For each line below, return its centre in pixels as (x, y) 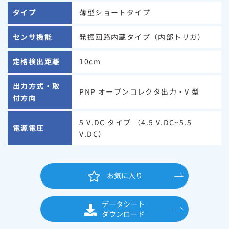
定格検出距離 (37, 61)
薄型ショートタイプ (115, 12)
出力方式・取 (37, 86)
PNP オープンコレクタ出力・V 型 (140, 92)
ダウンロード (123, 213)
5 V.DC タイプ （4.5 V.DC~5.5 (135, 122)
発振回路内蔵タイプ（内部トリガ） (142, 37)
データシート (123, 204)
